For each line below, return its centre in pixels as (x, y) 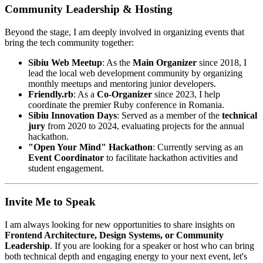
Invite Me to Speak (50, 201)
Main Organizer (165, 63)
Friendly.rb (51, 95)
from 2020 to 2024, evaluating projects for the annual (145, 126)
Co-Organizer (124, 95)
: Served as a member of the (169, 116)
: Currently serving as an (198, 147)
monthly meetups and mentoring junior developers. (122, 84)
